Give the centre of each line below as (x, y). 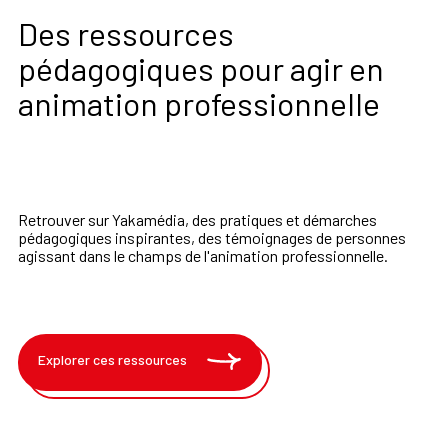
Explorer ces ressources (112, 360)
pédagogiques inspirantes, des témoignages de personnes (212, 237)
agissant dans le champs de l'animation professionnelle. (203, 255)
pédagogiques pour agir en (201, 67)
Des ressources (126, 32)
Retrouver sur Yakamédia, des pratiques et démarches (197, 219)
